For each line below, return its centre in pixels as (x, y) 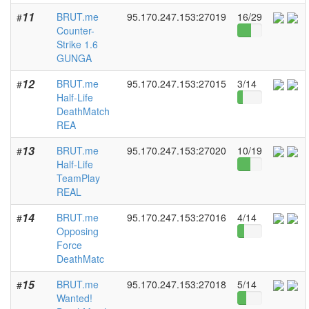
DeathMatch (83, 111)
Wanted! (74, 298)
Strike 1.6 (77, 44)
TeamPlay (78, 178)
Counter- (76, 30)
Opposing (78, 231)
